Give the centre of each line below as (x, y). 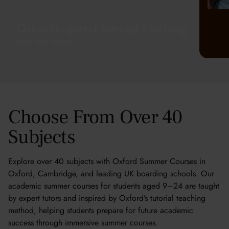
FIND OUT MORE (43, 42)
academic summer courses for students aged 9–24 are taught (114, 186)
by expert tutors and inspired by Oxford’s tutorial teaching (107, 198)
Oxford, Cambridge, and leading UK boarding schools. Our (111, 174)
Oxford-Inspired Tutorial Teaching (102, 28)
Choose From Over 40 (95, 117)
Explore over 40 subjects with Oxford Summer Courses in (107, 161)
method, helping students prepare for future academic (101, 210)
